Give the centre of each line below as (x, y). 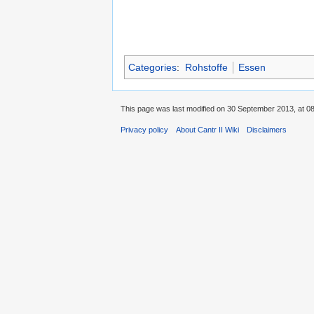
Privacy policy (144, 130)
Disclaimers (267, 130)
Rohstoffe (206, 68)
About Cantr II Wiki (208, 130)
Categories (152, 68)
